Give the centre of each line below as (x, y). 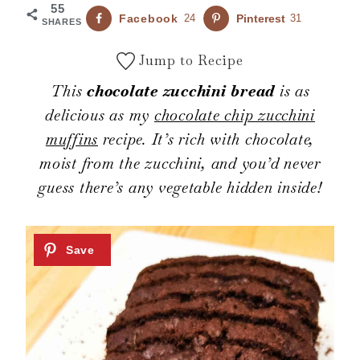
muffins (72, 140)
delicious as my (100, 116)
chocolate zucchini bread (181, 92)
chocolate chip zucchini (234, 116)
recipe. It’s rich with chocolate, (206, 140)
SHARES (62, 22)
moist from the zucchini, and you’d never (180, 164)
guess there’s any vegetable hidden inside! (180, 188)
